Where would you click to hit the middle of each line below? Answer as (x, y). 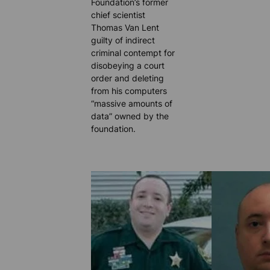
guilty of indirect (123, 40)
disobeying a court (128, 65)
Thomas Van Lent (125, 27)
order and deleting (128, 78)
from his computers (129, 90)
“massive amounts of (132, 103)
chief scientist (118, 14)
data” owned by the (130, 116)
